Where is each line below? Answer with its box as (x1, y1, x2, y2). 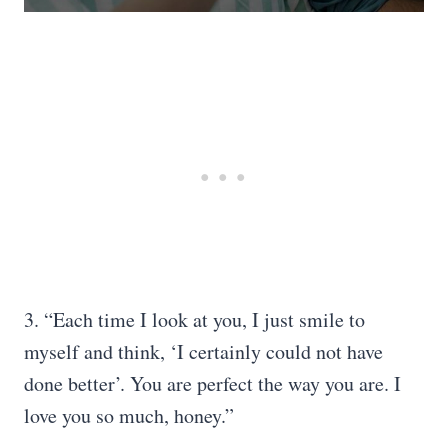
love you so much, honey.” (24, 402, 234, 429)
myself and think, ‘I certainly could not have (24, 338, 383, 365)
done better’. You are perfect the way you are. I (24, 370, 401, 397)
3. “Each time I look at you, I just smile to (24, 306, 365, 333)
